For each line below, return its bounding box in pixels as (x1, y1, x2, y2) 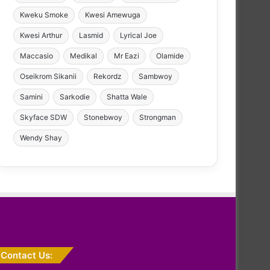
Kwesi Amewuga (85, 10, 140, 19)
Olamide (156, 51, 184, 60)
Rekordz (93, 71, 122, 81)
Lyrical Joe (120, 30, 157, 40)
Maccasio (20, 51, 53, 60)
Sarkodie (60, 92, 90, 101)
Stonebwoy (84, 112, 122, 122)
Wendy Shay (20, 133, 62, 142)
